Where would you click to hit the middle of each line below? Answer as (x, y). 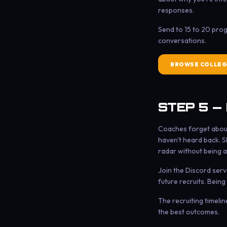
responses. (176, 10)
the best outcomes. (189, 212)
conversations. (182, 41)
